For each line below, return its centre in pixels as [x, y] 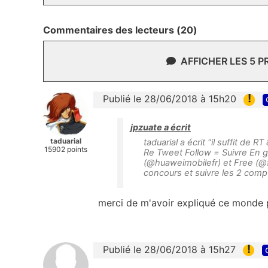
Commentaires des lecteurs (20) [120, 30]
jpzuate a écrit [161, 127]
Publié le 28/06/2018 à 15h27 [169, 249]
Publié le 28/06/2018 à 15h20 [170, 99]
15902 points [66, 150]
